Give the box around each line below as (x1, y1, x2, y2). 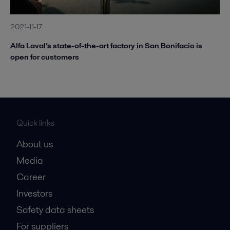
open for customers (10, 51, 79, 62)
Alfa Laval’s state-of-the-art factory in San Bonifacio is (10, 40, 202, 51)
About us (16, 137, 53, 150)
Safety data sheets (16, 203, 94, 216)
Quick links (16, 117, 54, 129)
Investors (16, 186, 52, 200)
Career (16, 170, 46, 183)
